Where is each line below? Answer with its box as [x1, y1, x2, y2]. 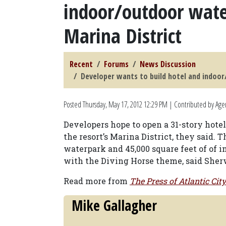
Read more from [64, 176, 130, 186]
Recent [70, 59, 93, 70]
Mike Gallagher [72, 196, 157, 215]
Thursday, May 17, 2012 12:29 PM [83, 99, 167, 110]
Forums [104, 59, 129, 70]
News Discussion [140, 59, 196, 70]
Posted [64, 99, 83, 110]
